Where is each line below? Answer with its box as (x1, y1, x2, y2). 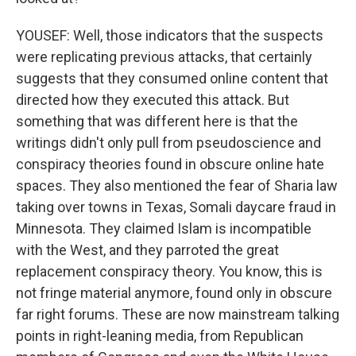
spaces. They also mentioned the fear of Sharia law (16, 177, 338, 194)
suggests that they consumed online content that (16, 70, 328, 87)
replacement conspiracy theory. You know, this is (16, 263, 323, 280)
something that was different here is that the (16, 113, 298, 130)
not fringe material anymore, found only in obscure (16, 284, 332, 301)
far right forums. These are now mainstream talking (16, 306, 339, 323)
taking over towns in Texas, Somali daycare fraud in (16, 199, 336, 215)
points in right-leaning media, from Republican (16, 327, 304, 344)
